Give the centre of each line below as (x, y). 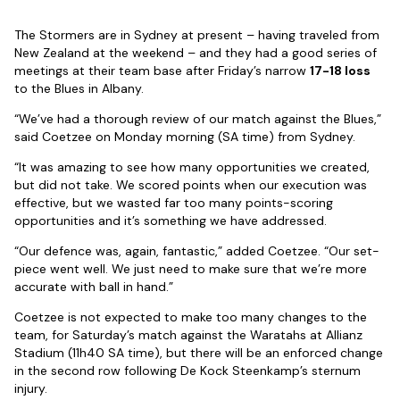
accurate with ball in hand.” (94, 287)
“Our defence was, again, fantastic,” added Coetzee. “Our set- (197, 251)
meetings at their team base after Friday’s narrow (162, 71)
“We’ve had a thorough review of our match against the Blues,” (198, 119)
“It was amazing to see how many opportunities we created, (192, 167)
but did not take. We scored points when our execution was (191, 185)
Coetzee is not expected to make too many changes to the (191, 317)
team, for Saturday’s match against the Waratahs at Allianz (188, 335)
